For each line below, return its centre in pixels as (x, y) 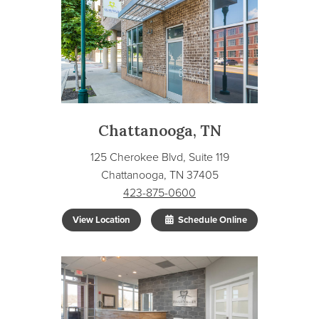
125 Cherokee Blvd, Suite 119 (159, 157)
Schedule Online (211, 220)
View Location (101, 220)
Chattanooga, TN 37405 (159, 174)
